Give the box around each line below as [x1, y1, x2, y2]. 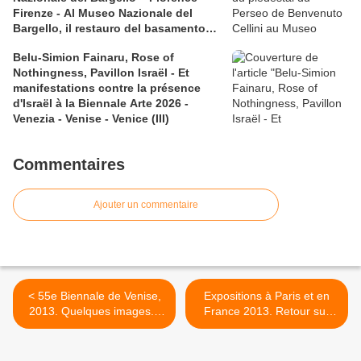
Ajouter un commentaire [93, 199, 198, 211]
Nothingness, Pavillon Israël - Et [13, 66, 189, 80]
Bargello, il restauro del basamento [13, 22, 205, 35]
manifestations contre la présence [13, 81, 201, 95]
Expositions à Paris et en [204, 289, 330, 303]
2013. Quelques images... [28, 305, 160, 318]
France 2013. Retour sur [204, 305, 330, 318]
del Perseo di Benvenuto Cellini [13, 37, 186, 51]
